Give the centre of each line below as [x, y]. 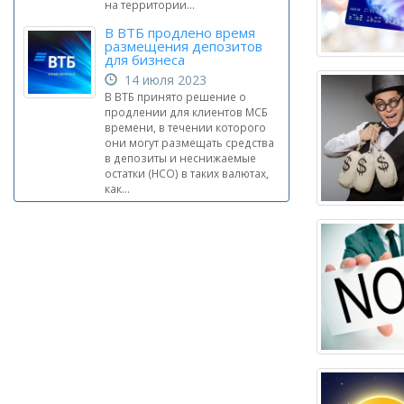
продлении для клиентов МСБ [186, 112]
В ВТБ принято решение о [175, 96]
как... [117, 188]
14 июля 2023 [162, 80]
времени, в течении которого [185, 127]
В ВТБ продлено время [180, 32]
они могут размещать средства [189, 142]
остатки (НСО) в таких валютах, [187, 173]
